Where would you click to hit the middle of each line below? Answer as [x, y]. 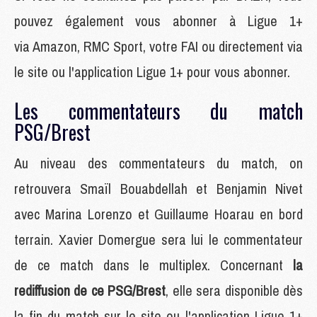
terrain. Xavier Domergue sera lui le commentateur [158, 239]
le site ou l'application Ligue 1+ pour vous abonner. [154, 71]
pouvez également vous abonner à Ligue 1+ [158, 21]
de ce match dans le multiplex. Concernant [154, 265]
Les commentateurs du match [158, 110]
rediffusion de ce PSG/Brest [90, 290]
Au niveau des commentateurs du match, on [158, 163]
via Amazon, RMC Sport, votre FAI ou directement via [158, 46]
